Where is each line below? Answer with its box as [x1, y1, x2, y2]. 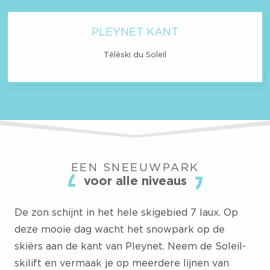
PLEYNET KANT [92, 25, 178, 37]
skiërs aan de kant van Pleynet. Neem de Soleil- [14, 240, 246, 251]
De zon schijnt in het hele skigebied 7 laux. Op [14, 206, 238, 218]
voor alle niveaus [83, 173, 187, 187]
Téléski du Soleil [104, 49, 166, 58]
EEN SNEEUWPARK [71, 161, 199, 173]
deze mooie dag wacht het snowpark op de [14, 223, 225, 234]
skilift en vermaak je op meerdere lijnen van [14, 257, 229, 268]
